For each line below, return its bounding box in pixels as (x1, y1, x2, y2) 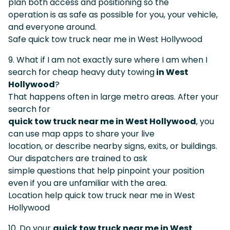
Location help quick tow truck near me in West (8, 189, 195, 201)
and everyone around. (8, 21, 97, 33)
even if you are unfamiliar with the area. (8, 177, 167, 189)
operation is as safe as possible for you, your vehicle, (8, 8, 218, 21)
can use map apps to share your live (8, 127, 155, 140)
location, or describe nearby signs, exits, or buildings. (8, 140, 217, 152)
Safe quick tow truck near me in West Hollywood (8, 33, 202, 45)
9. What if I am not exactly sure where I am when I (8, 53, 207, 66)
